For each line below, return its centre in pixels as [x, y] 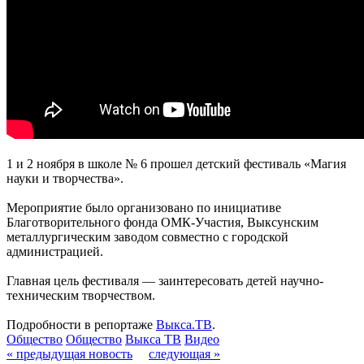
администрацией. [55, 252]
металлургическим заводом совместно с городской [147, 237]
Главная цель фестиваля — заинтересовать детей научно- [165, 281]
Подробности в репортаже [81, 325]
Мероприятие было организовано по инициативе [144, 208]
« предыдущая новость [69, 354]
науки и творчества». [65, 179]
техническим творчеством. [81, 296]
